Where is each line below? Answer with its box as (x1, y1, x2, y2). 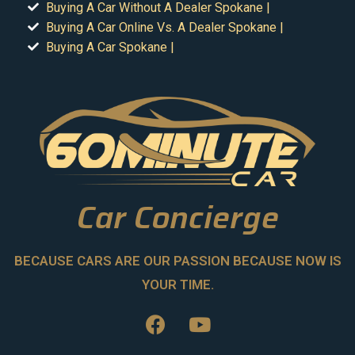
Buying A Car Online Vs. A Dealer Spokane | (45, 19, 284, 35)
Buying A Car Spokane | (45, 39, 174, 55)
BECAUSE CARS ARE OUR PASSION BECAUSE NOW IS (13, 253, 342, 269)
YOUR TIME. (141, 277, 214, 293)
